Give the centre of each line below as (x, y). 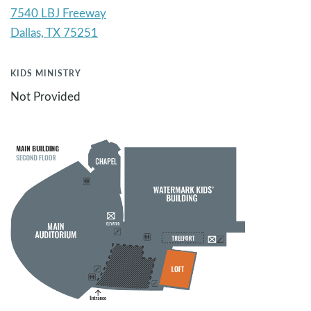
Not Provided (45, 96)
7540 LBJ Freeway (58, 13)
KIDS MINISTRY (46, 73)
